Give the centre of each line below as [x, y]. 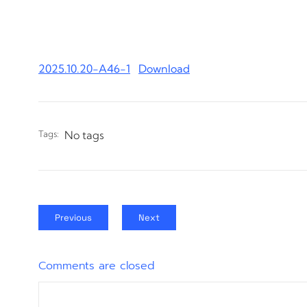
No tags [84, 135]
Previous [73, 217]
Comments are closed [97, 266]
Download [164, 68]
